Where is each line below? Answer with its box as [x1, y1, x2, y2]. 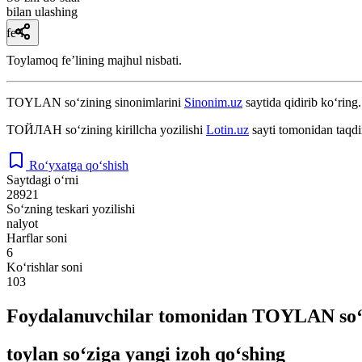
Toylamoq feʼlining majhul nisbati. [6, 53, 182, 67]
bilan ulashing [6, 4, 78, 19]
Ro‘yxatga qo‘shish [29, 158, 128, 172]
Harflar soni [6, 230, 67, 245]
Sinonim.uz [184, 95, 242, 109]
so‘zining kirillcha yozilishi [62, 122, 206, 137]
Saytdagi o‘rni [6, 172, 78, 187]
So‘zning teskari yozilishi [6, 201, 135, 216]
